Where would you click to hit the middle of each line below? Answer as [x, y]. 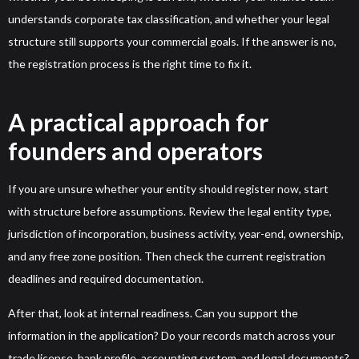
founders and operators [135, 151]
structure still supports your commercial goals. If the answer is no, [172, 42]
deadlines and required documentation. [106, 279]
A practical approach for [138, 122]
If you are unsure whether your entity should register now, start [168, 189]
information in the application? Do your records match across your [171, 335]
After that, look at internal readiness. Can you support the [153, 313]
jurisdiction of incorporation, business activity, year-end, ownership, [176, 234]
